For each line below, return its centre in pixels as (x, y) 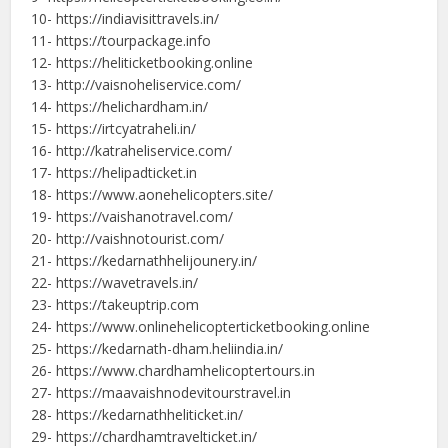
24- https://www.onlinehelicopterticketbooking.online (201, 326)
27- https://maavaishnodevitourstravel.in (161, 392)
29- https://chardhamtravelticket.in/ (144, 436)
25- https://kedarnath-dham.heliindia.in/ (157, 348)
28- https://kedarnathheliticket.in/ (137, 414)
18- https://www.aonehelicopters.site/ (152, 194)
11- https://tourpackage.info (121, 40)
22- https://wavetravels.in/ (115, 282)
